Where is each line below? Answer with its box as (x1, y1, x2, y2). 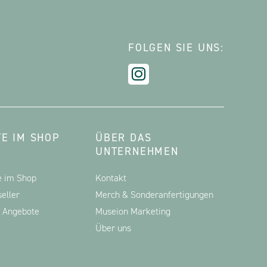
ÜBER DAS (95, 131, 152, 145)
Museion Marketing (95, 205, 170, 218)
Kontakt (95, 172, 126, 184)
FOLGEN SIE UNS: (128, 41, 224, 55)
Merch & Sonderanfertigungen (95, 188, 213, 201)
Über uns (95, 222, 131, 234)
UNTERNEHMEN (95, 144, 179, 159)
